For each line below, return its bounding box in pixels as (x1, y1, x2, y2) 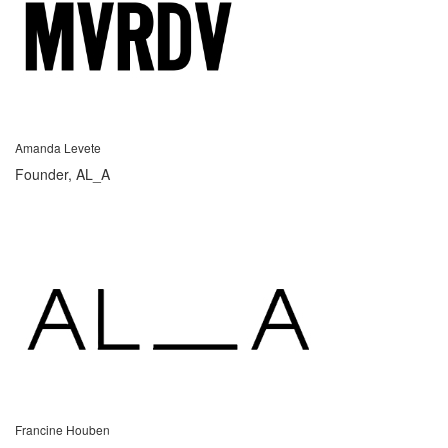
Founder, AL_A (15, 163, 110, 184)
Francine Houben (15, 420, 110, 438)
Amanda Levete (15, 138, 101, 156)
